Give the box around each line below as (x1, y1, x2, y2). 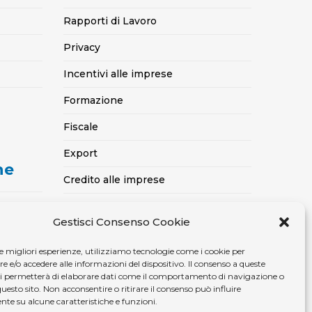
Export (63, 147, 97, 159)
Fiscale (63, 120, 98, 133)
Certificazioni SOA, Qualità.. (63, 200, 198, 212)
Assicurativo (63, 226, 124, 239)
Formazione (63, 94, 123, 107)
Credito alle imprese (63, 173, 165, 186)
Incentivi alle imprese (63, 68, 173, 80)
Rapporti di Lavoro (63, 15, 157, 27)
